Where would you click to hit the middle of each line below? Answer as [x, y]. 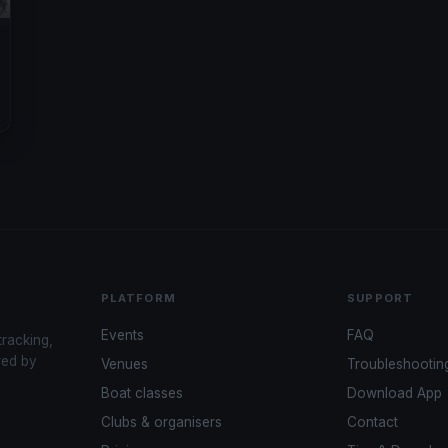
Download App [395, 393]
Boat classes [141, 393]
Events [122, 335]
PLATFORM [138, 298]
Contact [373, 422]
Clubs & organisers [161, 422]
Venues [124, 364]
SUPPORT [380, 298]
